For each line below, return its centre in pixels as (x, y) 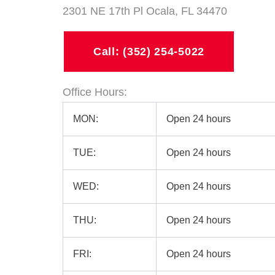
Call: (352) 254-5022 (149, 52)
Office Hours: (95, 92)
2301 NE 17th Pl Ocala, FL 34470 (145, 11)
